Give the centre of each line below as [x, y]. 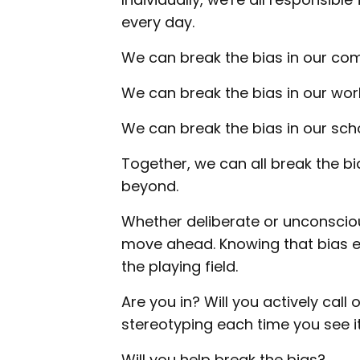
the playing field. [180, 266]
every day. [158, 22]
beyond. [150, 186]
